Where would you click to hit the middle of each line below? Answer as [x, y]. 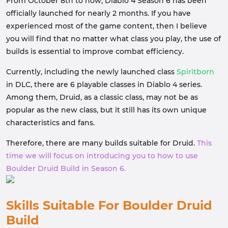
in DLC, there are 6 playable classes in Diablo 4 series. [104, 84]
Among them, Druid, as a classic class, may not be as [102, 97]
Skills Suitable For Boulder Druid [109, 205]
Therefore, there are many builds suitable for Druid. [102, 143]
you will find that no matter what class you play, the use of [113, 39]
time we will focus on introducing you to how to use [102, 156]
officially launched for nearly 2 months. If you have [98, 13]
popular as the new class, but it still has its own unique [106, 110]
